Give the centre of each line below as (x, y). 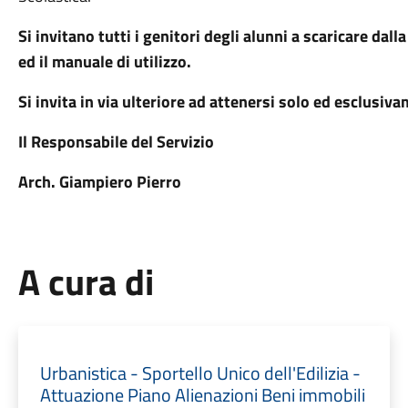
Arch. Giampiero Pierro (99, 182)
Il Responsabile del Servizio (116, 142)
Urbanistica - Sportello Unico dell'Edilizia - (200, 373)
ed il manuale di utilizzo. (104, 61)
